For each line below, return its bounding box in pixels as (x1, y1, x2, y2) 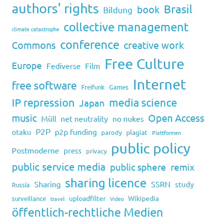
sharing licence (65, 175, 147, 191)
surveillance (12, 194, 46, 203)
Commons (12, 39, 56, 51)
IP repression (12, 96, 75, 109)
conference (60, 37, 119, 52)
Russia (12, 180, 30, 189)
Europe (12, 59, 42, 71)
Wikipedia (128, 194, 159, 203)
